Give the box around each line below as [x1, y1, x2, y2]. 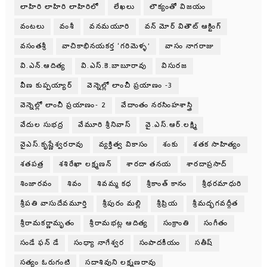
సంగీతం [204, 219, 228, 228]
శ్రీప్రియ [156, 199, 178, 209]
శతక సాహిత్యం [193, 140, 241, 150]
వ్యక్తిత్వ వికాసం [98, 140, 148, 150]
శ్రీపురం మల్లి [102, 199, 142, 209]
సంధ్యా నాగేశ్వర [74, 238, 125, 248]
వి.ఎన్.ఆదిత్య [20, 61, 66, 71]
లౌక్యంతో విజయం [150, 2, 206, 12]
